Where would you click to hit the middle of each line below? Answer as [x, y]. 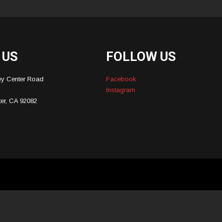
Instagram [121, 90]
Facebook [121, 79]
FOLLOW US [141, 56]
